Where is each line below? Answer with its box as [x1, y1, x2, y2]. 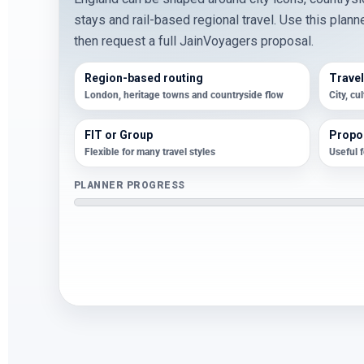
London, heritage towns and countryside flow [84, 89, 284, 101]
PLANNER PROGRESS [74, 180, 185, 191]
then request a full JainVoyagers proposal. [74, 33, 314, 49]
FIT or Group [84, 128, 153, 141]
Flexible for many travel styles [84, 146, 215, 158]
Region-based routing [84, 71, 203, 84]
